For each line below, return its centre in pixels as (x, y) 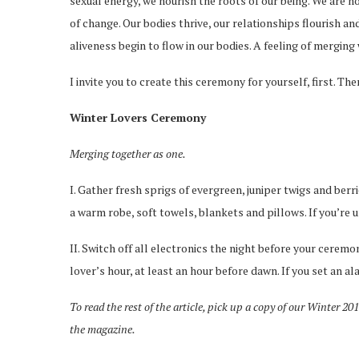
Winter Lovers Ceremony (138, 117)
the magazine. (103, 329)
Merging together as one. (128, 153)
